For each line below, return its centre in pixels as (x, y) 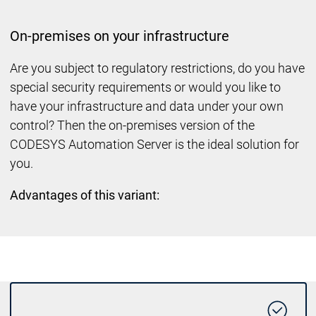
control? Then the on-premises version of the (132, 125)
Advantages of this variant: (84, 195)
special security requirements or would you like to (145, 87)
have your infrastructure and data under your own (146, 106)
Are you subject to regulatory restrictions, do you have (157, 68)
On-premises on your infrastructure (119, 36)
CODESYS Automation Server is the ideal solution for (154, 144)
